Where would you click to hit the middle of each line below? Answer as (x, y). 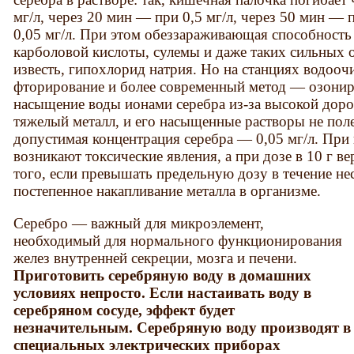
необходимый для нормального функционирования (178, 240)
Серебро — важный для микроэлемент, (139, 223)
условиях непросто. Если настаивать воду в (163, 292)
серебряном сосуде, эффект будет (124, 310)
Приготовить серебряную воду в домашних (163, 275)
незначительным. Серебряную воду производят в (183, 327)
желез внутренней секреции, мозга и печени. (156, 258)
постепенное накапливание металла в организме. (168, 190)
